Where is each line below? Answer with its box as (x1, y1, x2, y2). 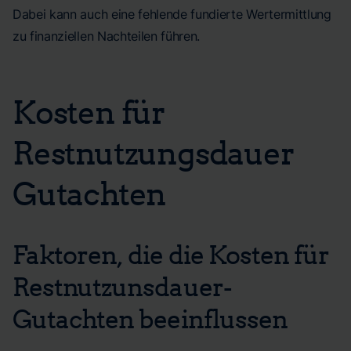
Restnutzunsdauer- (13, 270, 232, 302)
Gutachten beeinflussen (13, 302, 288, 334)
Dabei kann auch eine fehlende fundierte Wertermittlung (13, 6, 331, 22)
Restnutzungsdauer (13, 132, 294, 172)
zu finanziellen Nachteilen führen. (13, 28, 201, 44)
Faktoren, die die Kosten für (13, 238, 329, 270)
